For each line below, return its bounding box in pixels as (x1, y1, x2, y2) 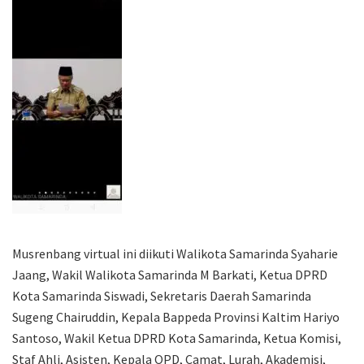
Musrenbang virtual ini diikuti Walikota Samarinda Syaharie (12, 245, 338, 262)
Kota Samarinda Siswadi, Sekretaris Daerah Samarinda (12, 287, 311, 304)
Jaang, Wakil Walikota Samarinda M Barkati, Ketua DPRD (12, 266, 327, 283)
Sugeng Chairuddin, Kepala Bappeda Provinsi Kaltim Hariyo (12, 308, 340, 325)
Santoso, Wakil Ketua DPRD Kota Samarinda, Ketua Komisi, (12, 329, 341, 346)
